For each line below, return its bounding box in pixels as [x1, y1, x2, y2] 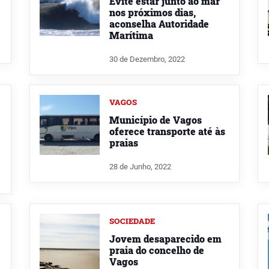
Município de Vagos [109, 113, 202, 126]
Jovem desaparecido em [109, 232, 222, 245]
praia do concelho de [109, 243, 204, 256]
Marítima [109, 29, 153, 42]
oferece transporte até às [109, 124, 225, 138]
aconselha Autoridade [109, 17, 209, 31]
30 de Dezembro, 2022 [109, 54, 185, 64]
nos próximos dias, [109, 6, 196, 19]
